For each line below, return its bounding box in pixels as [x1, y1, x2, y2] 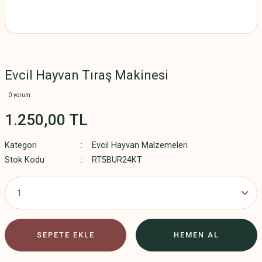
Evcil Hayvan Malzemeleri [91, 140, 188, 150]
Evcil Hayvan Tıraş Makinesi [5, 68, 168, 82]
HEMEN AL [174, 230, 219, 239]
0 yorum [8, 92, 30, 98]
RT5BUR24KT [91, 155, 142, 165]
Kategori [5, 140, 37, 150]
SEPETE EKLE [36, 230, 95, 239]
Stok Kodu [5, 155, 44, 165]
